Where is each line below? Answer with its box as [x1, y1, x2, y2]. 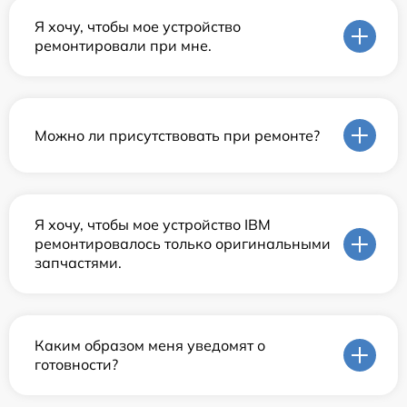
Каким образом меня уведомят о [35, 336, 265, 355]
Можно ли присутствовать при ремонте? [35, 125, 320, 144]
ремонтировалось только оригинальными [35, 234, 331, 253]
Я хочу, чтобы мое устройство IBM [35, 215, 271, 234]
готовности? [35, 355, 118, 374]
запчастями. [35, 253, 122, 273]
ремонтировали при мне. [35, 36, 212, 55]
